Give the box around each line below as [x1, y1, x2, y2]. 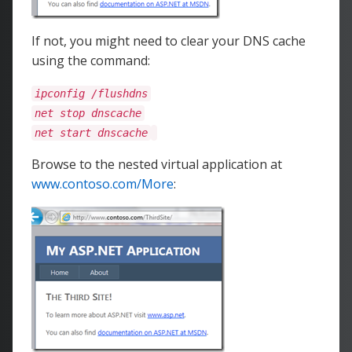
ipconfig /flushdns [35, 87, 148, 100]
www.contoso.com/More [31, 175, 174, 192]
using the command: [31, 52, 150, 69]
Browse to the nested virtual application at [31, 156, 282, 173]
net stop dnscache [35, 107, 141, 119]
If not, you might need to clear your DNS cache [31, 32, 306, 49]
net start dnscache [35, 126, 148, 139]
